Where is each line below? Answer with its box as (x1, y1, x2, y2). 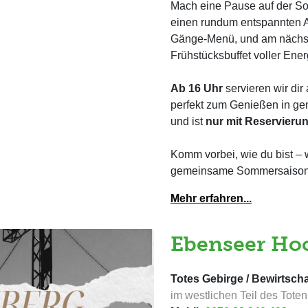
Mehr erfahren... (170, 192, 252, 204)
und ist (170, 115, 206, 127)
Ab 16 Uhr (170, 82, 223, 94)
